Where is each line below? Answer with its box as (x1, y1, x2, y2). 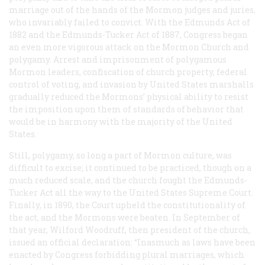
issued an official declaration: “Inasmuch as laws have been (9, 236, 256, 248)
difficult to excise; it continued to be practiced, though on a (9, 161, 251, 173)
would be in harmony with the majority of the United (9, 115, 232, 127)
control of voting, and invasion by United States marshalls (9, 78, 254, 90)
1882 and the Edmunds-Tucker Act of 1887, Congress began (9, 28, 248, 40)
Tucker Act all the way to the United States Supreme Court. (9, 186, 253, 198)
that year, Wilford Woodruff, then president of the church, (9, 224, 250, 235)
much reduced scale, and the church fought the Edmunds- (9, 174, 247, 186)
